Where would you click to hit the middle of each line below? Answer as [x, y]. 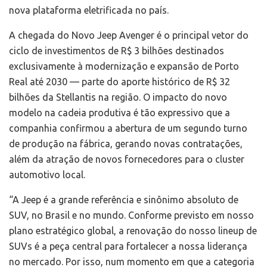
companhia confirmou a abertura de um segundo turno [128, 128]
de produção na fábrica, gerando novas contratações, [126, 144]
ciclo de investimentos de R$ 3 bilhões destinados [117, 51]
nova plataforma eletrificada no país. [89, 10]
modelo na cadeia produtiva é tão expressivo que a [119, 113]
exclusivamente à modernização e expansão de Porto [124, 66]
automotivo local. [47, 175]
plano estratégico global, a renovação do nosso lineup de [133, 231]
